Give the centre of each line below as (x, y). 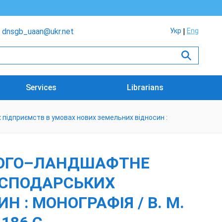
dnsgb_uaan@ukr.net (38, 31)
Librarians (145, 87)
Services (41, 87)
